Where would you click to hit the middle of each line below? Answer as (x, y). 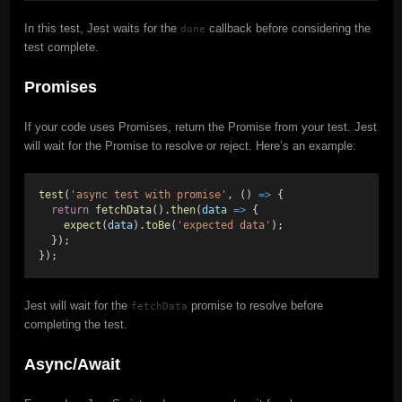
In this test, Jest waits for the (102, 28)
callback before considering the (288, 28)
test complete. (61, 47)
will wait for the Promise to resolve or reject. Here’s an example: (190, 145)
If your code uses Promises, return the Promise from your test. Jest (200, 127)
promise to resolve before (255, 305)
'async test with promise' (148, 194)
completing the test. (75, 324)
